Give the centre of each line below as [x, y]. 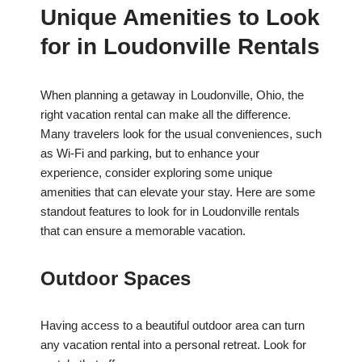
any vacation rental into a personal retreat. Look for [173, 345]
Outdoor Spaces [116, 279]
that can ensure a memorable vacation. [143, 231]
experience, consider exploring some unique [156, 173]
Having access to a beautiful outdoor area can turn [173, 326]
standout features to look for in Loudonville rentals [170, 212]
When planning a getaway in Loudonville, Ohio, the [172, 95]
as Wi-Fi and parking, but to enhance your [150, 154]
